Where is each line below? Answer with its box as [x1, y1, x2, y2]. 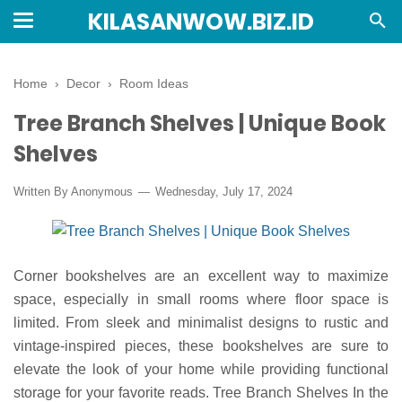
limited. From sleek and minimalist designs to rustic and [13, 314, 389, 330]
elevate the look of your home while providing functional [13, 361, 389, 377]
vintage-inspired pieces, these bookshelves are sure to [13, 337, 389, 354]
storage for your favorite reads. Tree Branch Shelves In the [13, 384, 389, 400]
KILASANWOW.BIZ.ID [88, 6, 314, 38]
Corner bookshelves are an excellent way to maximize [13, 267, 389, 284]
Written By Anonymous [13, 185, 136, 198]
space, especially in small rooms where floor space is [13, 291, 389, 307]
